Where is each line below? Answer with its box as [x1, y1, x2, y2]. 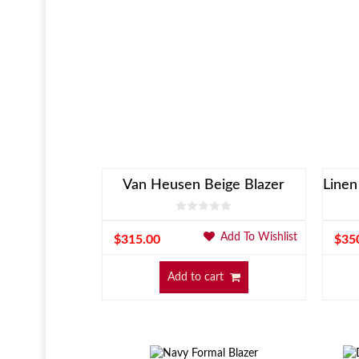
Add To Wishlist [216, 232, 297, 244]
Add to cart [167, 272, 224, 284]
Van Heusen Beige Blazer [123, 178, 285, 193]
